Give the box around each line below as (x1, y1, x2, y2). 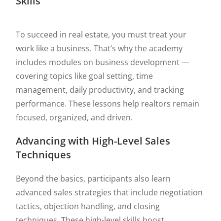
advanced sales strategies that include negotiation (16, 187, 203, 198)
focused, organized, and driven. (16, 112, 133, 123)
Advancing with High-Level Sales (16, 134, 171, 147)
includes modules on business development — (16, 57, 190, 68)
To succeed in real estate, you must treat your (16, 29, 187, 40)
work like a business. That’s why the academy (16, 43, 183, 54)
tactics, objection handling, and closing (16, 201, 160, 212)
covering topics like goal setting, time (16, 71, 153, 81)
